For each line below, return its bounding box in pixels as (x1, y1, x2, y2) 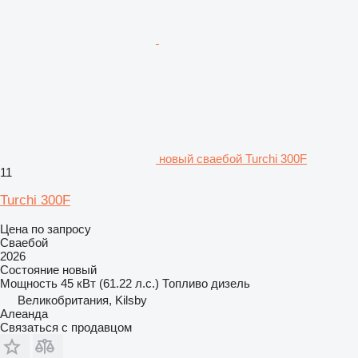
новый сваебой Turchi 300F (159, 151, 307, 165)
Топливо (162, 276, 208, 290)
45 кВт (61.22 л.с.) (61, 276, 159, 290)
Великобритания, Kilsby (18, 292, 147, 307)
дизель (211, 276, 250, 290)
